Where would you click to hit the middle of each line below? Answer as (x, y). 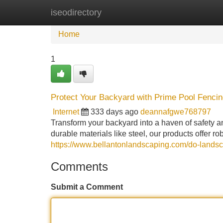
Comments (79, 167)
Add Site (194, 12)
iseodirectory (76, 12)
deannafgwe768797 (176, 112)
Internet (66, 112)
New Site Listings (133, 12)
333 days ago (114, 112)
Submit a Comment (87, 187)
